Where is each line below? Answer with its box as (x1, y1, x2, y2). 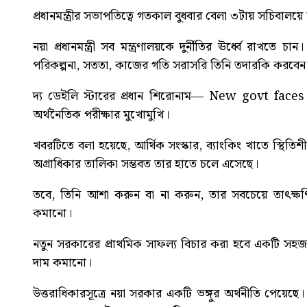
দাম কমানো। (33, 253, 92, 273)
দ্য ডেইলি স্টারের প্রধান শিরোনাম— (33, 86, 209, 107)
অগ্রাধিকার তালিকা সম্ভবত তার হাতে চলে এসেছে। (33, 154, 258, 175)
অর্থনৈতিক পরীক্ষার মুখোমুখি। (33, 105, 169, 125)
